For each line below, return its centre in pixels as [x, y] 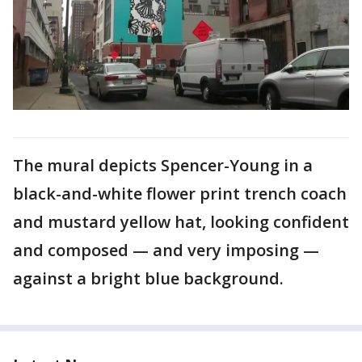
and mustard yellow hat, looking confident [181, 221]
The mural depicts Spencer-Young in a [163, 165]
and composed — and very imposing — [166, 250]
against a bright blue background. [148, 278]
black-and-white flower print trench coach [180, 193]
